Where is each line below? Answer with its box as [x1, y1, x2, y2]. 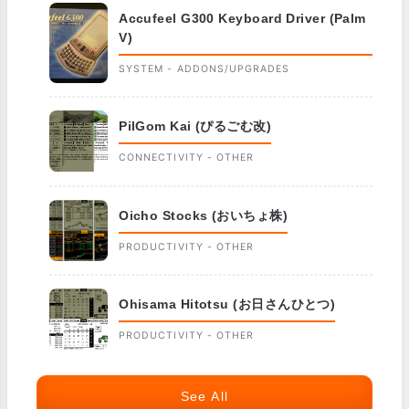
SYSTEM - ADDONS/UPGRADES [119, 63, 290, 76]
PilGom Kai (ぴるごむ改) [119, 119, 272, 134]
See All [180, 388, 229, 404]
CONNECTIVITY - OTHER [119, 152, 255, 164]
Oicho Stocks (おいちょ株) [119, 207, 288, 223]
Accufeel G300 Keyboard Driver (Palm [119, 11, 366, 26]
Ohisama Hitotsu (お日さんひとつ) [119, 296, 336, 311]
